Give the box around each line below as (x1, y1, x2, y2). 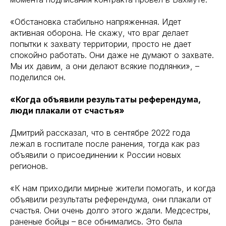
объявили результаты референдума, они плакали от (10, 194, 211, 204)
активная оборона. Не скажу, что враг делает (10, 28, 189, 38)
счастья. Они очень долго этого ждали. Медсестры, (10, 205, 211, 215)
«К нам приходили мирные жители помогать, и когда (10, 183, 215, 193)
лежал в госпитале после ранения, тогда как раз (10, 139, 200, 149)
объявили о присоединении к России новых (10, 150, 181, 160)
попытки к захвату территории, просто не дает (10, 39, 191, 49)
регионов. (10, 161, 48, 171)
